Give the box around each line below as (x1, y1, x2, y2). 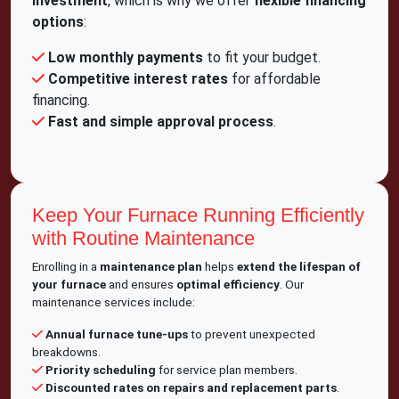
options (32, 13, 84, 30)
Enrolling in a (32, 259, 100, 273)
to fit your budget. (203, 49, 321, 66)
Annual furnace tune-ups (45, 327, 188, 341)
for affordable (228, 70, 321, 87)
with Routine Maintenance (32, 227, 255, 249)
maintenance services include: (32, 295, 195, 309)
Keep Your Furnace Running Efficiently (32, 204, 364, 226)
